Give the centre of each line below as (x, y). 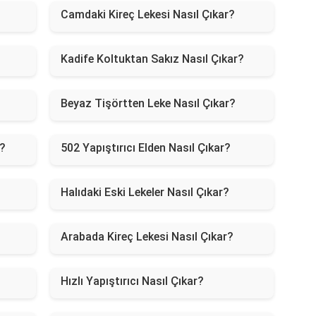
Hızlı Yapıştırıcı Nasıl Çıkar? (132, 281)
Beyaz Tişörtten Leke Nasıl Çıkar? (148, 103)
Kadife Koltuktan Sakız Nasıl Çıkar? (152, 59)
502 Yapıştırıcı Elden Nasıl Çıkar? (145, 147)
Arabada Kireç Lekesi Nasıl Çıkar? (147, 236)
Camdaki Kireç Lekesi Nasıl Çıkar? (147, 14)
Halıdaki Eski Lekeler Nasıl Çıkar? (145, 192)
